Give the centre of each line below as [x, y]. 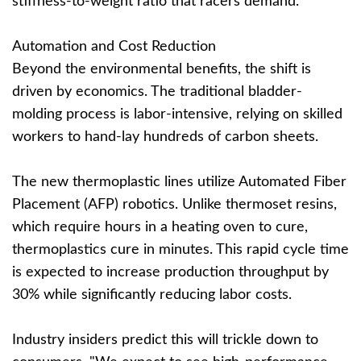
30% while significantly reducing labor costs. [152, 295]
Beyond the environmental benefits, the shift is [162, 69]
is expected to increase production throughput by [170, 272]
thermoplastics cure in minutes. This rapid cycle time [180, 250]
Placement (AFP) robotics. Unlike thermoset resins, [174, 205]
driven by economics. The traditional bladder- [157, 92]
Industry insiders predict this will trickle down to [165, 340]
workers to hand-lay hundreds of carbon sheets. [165, 137]
